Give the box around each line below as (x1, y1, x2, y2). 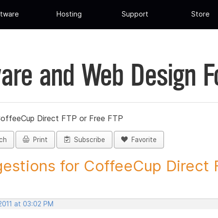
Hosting (56, 10, 82, 18)
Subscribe (70, 136, 105, 144)
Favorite (127, 136, 157, 144)
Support (121, 10, 148, 18)
